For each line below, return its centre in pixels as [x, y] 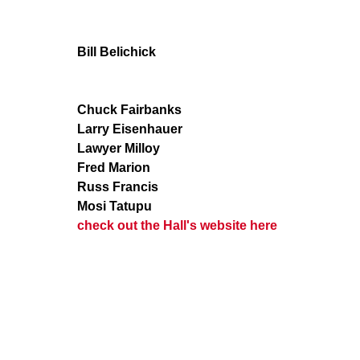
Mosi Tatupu [115, 206]
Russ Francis [118, 187]
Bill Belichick [117, 52]
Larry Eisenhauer [130, 129]
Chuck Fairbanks [129, 110]
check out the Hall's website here [177, 225]
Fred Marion [114, 168]
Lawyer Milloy [119, 148]
